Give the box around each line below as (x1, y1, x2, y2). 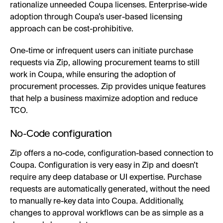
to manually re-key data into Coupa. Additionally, (10, 197, 184, 206)
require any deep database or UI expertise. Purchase (10, 173, 202, 182)
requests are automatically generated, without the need (10, 185, 210, 194)
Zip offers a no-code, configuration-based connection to (10, 149, 213, 158)
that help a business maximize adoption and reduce (10, 95, 198, 103)
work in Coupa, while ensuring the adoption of (10, 71, 176, 79)
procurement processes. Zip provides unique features (10, 83, 206, 91)
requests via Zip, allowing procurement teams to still (10, 59, 200, 67)
